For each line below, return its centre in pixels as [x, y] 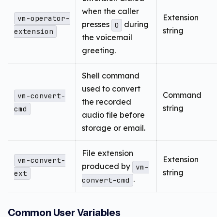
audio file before [113, 115]
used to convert [111, 89]
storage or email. [114, 128]
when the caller [110, 11]
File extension [108, 153]
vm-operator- [43, 18]
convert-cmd [106, 180]
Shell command [111, 76]
